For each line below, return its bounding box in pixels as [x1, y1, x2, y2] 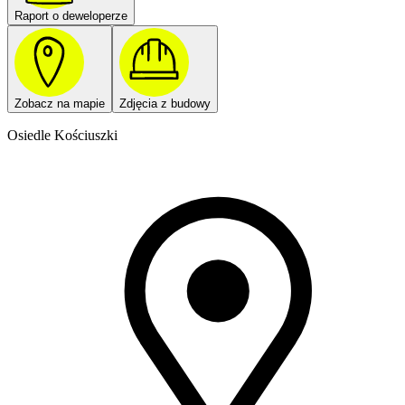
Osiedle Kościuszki [7, 127, 118, 144]
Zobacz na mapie [14, 97, 105, 111]
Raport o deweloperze [14, 8, 127, 23]
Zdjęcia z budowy [119, 97, 211, 111]
